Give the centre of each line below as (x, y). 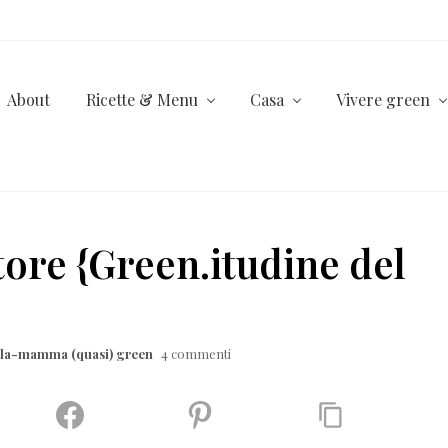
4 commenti (196, 353)
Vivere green (383, 100)
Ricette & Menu (142, 100)
